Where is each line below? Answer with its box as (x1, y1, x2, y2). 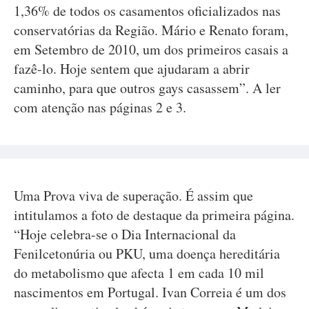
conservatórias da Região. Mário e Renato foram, (14, 21, 288, 39)
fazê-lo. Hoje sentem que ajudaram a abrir (14, 59, 250, 78)
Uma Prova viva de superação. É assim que (14, 186, 253, 205)
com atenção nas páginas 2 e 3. (14, 98, 186, 117)
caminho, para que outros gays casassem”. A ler (14, 79, 281, 97)
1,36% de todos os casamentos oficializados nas (14, 1, 281, 20)
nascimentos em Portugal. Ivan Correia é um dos (14, 283, 286, 301)
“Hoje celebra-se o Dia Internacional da (14, 225, 236, 243)
